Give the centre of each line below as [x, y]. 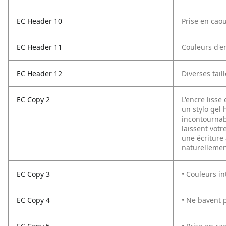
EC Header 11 [39, 47]
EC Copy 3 [33, 174]
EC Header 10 [39, 21]
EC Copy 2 [33, 100]
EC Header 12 [39, 73]
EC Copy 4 [33, 200]
